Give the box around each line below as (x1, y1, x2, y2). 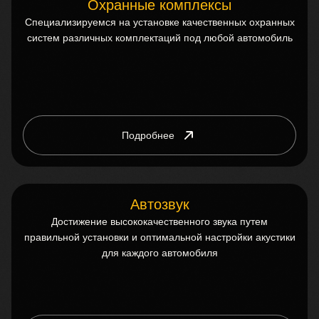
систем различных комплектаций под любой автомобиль (26, 32, 293, 43)
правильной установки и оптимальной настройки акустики (23, 231, 296, 243)
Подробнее (122, 130, 174, 141)
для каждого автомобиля (101, 247, 218, 258)
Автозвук (130, 197, 189, 212)
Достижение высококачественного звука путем (51, 216, 268, 227)
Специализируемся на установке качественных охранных (24, 16, 295, 28)
